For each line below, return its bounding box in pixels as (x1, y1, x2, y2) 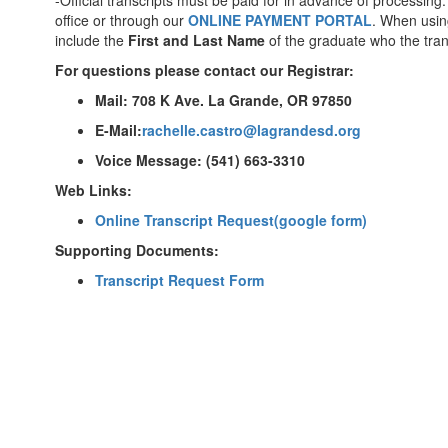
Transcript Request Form (95, 270, 264, 290)
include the (55, 30, 128, 50)
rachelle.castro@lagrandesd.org (142, 120, 361, 140)
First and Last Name (128, 30, 265, 50)
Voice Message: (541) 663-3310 (95, 150, 305, 170)
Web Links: (55, 180, 132, 200)
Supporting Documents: (55, 240, 219, 260)
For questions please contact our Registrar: (55, 60, 354, 80)
